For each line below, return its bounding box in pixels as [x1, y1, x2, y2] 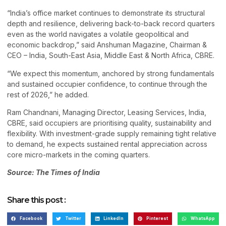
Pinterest [146, 215, 168, 221]
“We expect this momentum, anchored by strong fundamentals [7, 69, 214, 78]
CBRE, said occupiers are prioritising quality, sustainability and [7, 118, 211, 127]
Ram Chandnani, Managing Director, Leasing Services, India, [7, 107, 206, 117]
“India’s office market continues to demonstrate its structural [7, 9, 205, 18]
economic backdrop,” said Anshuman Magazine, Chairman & [7, 40, 207, 49]
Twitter [65, 215, 81, 221]
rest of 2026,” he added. [7, 90, 89, 99]
